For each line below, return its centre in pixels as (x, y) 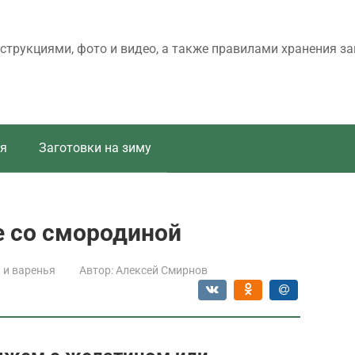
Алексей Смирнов (162, 270)
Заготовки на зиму (95, 148)
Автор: (96, 270)
